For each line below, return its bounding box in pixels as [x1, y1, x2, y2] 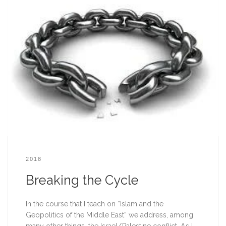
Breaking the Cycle [25, 173, 139, 188]
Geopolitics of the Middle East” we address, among [25, 211, 193, 219]
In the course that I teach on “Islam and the [25, 200, 163, 208]
